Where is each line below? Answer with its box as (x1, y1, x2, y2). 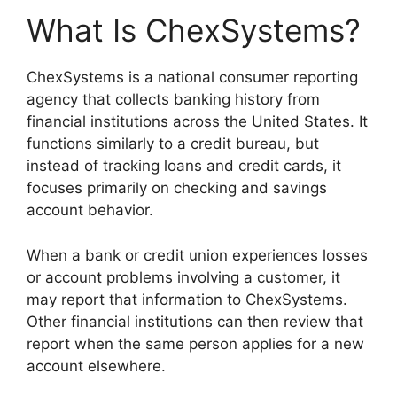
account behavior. (27, 201, 153, 220)
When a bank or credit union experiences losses (27, 245, 368, 264)
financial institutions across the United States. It (27, 113, 368, 131)
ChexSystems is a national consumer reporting (27, 68, 358, 87)
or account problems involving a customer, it (27, 268, 340, 286)
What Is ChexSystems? (27, 12, 361, 50)
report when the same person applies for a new (27, 334, 364, 353)
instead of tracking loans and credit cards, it (27, 157, 341, 175)
